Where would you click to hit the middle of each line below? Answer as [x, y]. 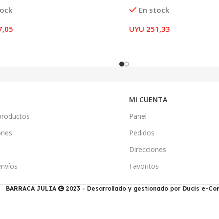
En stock [154, 10]
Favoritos [144, 166]
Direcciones [148, 149]
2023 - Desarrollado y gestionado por [123, 188]
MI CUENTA [148, 99]
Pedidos [142, 132]
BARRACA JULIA [31, 188]
